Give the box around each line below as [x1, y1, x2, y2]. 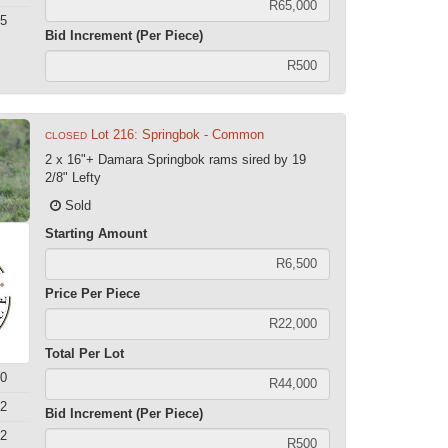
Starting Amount [45, 225, 148, 241]
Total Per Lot [45, 345, 125, 361]
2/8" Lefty [45, 169, 102, 185]
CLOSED [45, 129, 88, 141]
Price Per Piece [45, 285, 141, 301]
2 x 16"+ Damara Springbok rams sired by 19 [45, 151, 307, 167]
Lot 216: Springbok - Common [91, 126, 265, 142]
